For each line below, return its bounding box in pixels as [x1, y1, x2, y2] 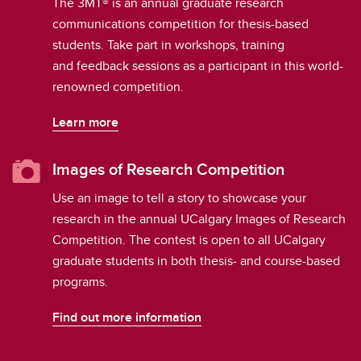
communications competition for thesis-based [52, 15, 309, 33]
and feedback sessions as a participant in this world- [52, 56, 343, 75]
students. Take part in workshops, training [52, 35, 284, 54]
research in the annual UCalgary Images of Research [52, 210, 346, 228]
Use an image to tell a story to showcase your [52, 189, 306, 207]
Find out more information [52, 308, 201, 326]
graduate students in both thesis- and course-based [52, 251, 340, 270]
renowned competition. [52, 77, 184, 96]
